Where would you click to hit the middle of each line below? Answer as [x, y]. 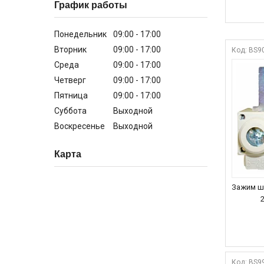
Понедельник [80, 34]
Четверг [70, 80]
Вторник [70, 49]
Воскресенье [80, 126]
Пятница [71, 95]
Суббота [70, 110]
